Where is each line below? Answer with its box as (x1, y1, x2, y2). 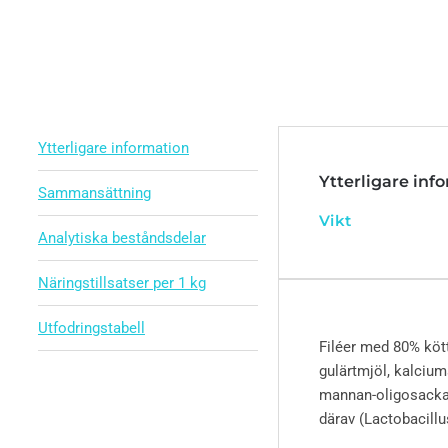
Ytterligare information (38, 139, 189, 157)
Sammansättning (38, 184, 151, 202)
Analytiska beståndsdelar (38, 229, 206, 247)
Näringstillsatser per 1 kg (38, 274, 206, 292)
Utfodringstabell (38, 319, 145, 337)
